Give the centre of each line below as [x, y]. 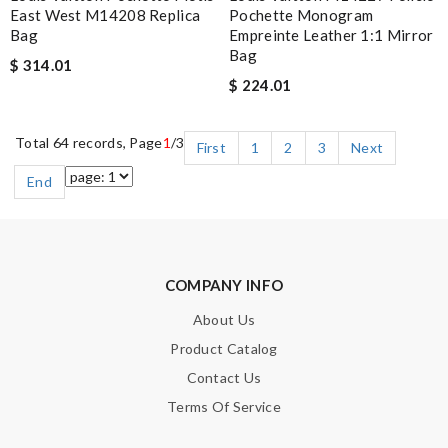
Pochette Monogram [301, 14]
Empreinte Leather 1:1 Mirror [331, 34]
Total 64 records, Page [89, 142]
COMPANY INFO [224, 284]
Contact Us [224, 377]
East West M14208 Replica [105, 14]
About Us [224, 319]
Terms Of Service [224, 406]
